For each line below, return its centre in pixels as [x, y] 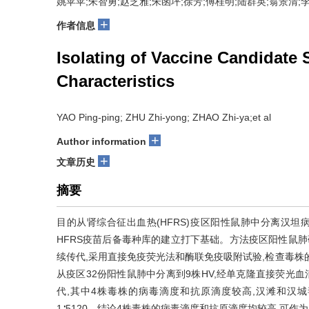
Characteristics [116, 81]
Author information [101, 141]
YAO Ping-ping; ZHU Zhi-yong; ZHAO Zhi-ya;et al [164, 117]
